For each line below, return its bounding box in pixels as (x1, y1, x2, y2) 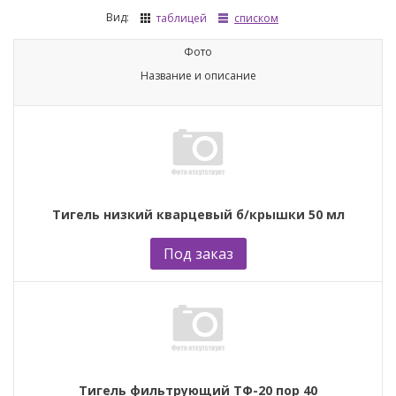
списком (234, 10, 278, 26)
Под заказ (163, 243, 233, 263)
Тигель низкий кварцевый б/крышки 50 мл (51, 205, 345, 223)
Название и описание (140, 67, 256, 83)
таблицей (156, 10, 207, 26)
